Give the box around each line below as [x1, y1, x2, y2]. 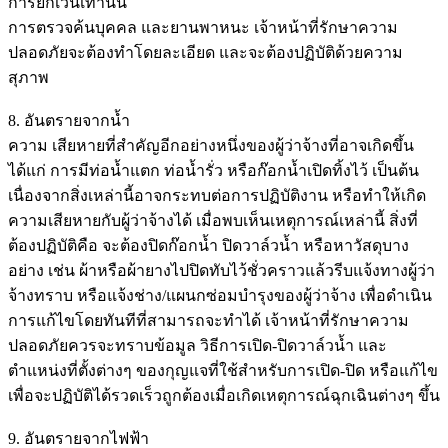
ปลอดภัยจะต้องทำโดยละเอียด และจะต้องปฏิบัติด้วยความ [8, 43, 403, 61]
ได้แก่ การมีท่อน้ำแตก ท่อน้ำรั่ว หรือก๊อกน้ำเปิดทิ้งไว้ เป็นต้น [8, 161, 419, 179]
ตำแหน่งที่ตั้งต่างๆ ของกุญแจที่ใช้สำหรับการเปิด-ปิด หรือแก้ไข [8, 361, 438, 379]
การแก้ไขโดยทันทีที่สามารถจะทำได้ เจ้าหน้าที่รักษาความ [8, 311, 409, 329]
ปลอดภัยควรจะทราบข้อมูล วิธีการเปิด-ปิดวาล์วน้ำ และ [8, 336, 387, 354]
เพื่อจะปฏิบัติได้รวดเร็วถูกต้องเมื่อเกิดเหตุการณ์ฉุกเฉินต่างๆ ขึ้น [8, 386, 440, 404]
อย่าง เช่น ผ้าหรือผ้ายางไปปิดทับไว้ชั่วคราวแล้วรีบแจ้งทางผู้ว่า [8, 261, 435, 279]
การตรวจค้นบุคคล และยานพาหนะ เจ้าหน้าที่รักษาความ [8, 18, 398, 36]
